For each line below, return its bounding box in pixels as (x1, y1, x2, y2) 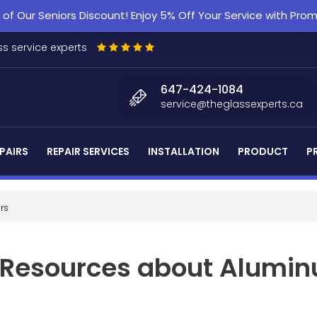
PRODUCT (238, 144, 288, 158)
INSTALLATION (148, 144, 219, 158)
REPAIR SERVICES (47, 144, 129, 158)
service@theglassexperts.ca (161, 97, 303, 111)
